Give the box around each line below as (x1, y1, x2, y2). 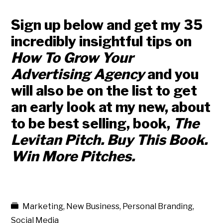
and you (144, 66, 199, 83)
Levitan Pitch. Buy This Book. (11, 131, 208, 149)
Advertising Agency (11, 66, 145, 83)
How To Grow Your (11, 49, 134, 67)
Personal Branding (122, 202, 193, 212)
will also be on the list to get (11, 82, 198, 100)
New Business (66, 202, 120, 212)
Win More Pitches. (11, 148, 135, 165)
